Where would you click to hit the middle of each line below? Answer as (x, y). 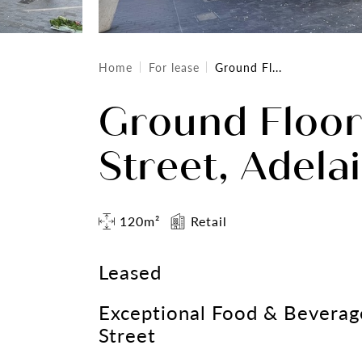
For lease (174, 67)
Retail (208, 221)
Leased (130, 271)
